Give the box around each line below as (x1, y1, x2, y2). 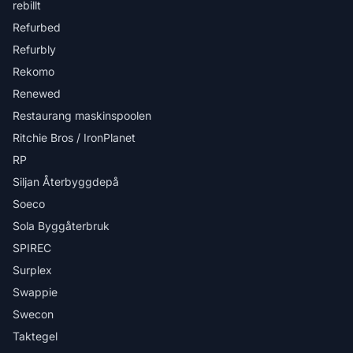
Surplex (13, 263, 52, 277)
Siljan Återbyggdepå (13, 175, 119, 188)
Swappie (13, 285, 58, 299)
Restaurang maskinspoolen (13, 109, 151, 122)
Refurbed (13, 20, 61, 34)
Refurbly (13, 43, 56, 56)
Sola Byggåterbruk (13, 219, 110, 232)
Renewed (13, 87, 61, 100)
